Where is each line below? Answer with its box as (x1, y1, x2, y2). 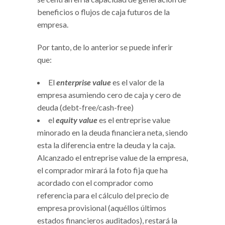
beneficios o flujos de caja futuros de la (37, 7, 170, 17)
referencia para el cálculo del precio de (37, 190, 169, 200)
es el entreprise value (97, 115, 170, 125)
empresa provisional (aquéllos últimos (37, 202, 166, 212)
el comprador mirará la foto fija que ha (37, 165, 168, 175)
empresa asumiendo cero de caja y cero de (37, 89, 181, 99)
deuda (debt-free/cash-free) (37, 102, 134, 112)
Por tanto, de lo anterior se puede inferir (37, 42, 173, 52)
